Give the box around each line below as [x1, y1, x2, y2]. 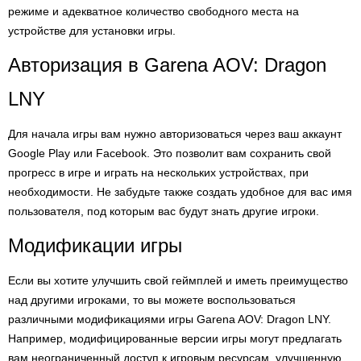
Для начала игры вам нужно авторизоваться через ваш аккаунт [8, 127, 342, 140]
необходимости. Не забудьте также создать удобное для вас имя [8, 185, 352, 198]
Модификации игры [8, 234, 182, 256]
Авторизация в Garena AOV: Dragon [8, 54, 326, 76]
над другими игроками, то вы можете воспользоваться [8, 293, 296, 306]
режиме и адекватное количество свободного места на [8, 5, 299, 18]
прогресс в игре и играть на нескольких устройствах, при [8, 166, 309, 179]
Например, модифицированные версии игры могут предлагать [8, 332, 342, 345]
